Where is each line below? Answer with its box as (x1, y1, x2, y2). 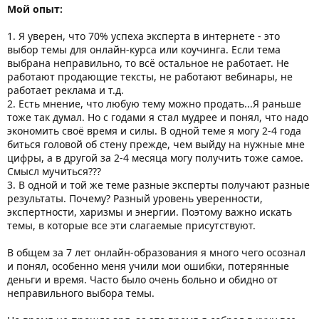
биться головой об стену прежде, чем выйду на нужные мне (7, 137, 305, 151)
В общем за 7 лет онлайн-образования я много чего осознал (7, 245, 305, 259)
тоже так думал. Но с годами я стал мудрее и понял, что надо (7, 110, 308, 124)
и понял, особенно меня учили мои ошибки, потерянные (7, 258, 289, 273)
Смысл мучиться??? (7, 164, 101, 178)
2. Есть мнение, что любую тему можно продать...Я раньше (7, 96, 301, 110)
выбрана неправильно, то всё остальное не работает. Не (7, 56, 289, 70)
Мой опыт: (7, 1, 63, 16)
